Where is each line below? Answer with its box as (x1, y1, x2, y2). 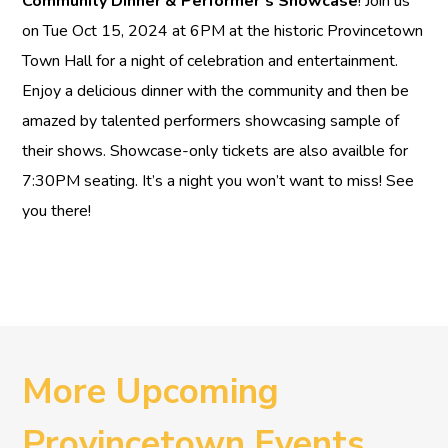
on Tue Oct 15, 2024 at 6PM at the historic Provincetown (22, 20, 424, 43)
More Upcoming (22, 368, 280, 416)
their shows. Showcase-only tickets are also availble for (22, 140, 409, 163)
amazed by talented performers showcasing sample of (22, 110, 400, 133)
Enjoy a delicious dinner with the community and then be (22, 80, 410, 103)
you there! (22, 200, 92, 223)
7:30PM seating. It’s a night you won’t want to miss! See (22, 170, 415, 193)
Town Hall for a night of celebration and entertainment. (22, 50, 399, 73)
